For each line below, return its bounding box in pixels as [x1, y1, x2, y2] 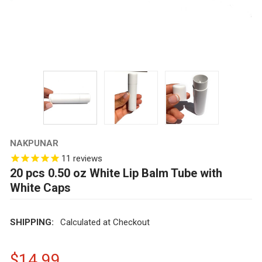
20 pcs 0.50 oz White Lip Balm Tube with [9, 166, 222, 180]
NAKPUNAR [9, 137, 58, 149]
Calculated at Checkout [60, 217, 150, 227]
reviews [70, 153, 102, 164]
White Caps [9, 180, 71, 195]
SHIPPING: [9, 217, 54, 227]
